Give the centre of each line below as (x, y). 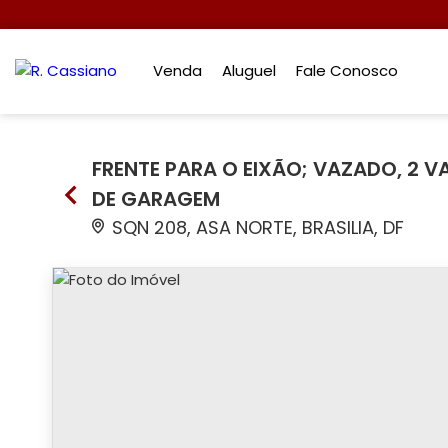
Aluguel (249, 70)
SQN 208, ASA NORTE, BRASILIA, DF (255, 227)
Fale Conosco (347, 70)
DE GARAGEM (156, 199)
